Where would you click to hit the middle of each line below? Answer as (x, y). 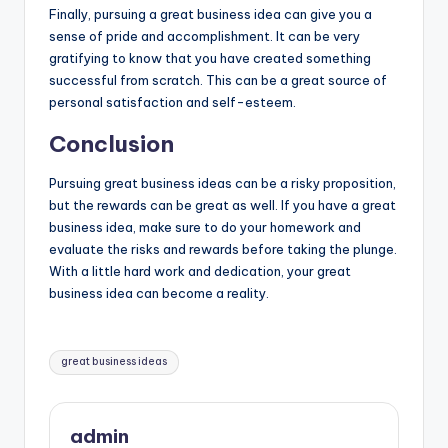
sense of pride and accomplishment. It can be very (204, 35)
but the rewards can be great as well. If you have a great (222, 204)
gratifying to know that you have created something (210, 57)
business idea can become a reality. (159, 292)
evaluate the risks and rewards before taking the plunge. (223, 248)
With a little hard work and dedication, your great (200, 270)
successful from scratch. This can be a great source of (218, 79)
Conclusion (111, 143)
